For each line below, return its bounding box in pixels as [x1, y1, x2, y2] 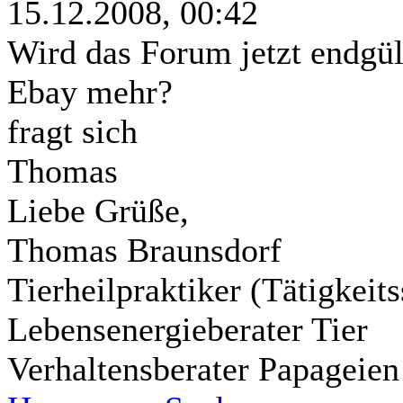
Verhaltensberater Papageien [7, 349, 399, 388]
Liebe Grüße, [7, 191, 189, 229]
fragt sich [7, 112, 138, 150]
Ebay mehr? [7, 72, 173, 111]
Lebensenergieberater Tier [7, 309, 368, 348]
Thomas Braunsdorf [7, 230, 282, 269]
